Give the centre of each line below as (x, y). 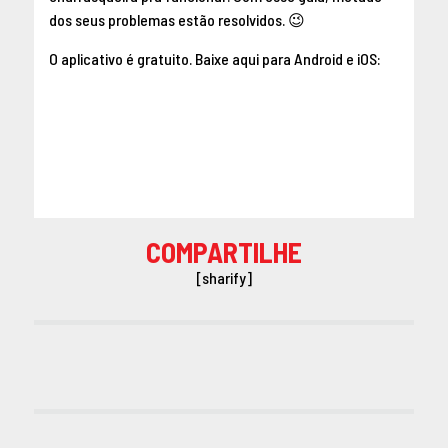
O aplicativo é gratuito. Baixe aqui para (171, 58)
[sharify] (223, 277)
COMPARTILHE (223, 251)
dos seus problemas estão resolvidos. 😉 (176, 19)
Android (318, 58)
